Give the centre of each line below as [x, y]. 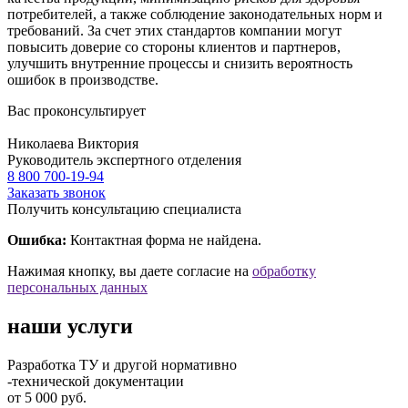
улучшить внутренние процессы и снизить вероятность [180, 64]
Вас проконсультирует [76, 111]
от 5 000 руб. [47, 397]
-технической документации [96, 381]
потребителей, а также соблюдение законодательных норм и [195, 15]
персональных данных [77, 288]
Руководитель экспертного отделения [124, 160]
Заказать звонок [56, 193]
